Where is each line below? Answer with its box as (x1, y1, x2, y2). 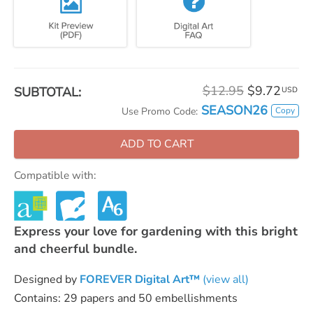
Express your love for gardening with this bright (14, 222, 298, 240)
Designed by (14, 271, 80, 287)
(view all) (200, 271, 249, 287)
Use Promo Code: (122, 105, 198, 118)
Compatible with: (14, 168, 96, 182)
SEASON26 (201, 102, 268, 119)
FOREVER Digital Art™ (80, 271, 200, 287)
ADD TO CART (119, 136, 194, 152)
